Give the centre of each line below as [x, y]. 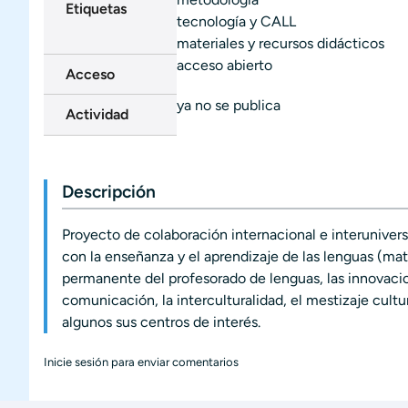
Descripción [109, 191]
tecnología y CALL [236, 22]
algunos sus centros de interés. [161, 321]
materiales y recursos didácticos [280, 44]
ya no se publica [229, 106]
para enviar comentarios [173, 362]
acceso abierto [224, 66]
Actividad [97, 115]
